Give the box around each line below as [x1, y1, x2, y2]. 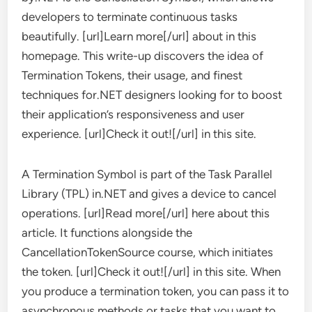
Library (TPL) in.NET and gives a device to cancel [22, 187, 277, 201]
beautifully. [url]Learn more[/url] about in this [22, 29, 257, 43]
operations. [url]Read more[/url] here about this [22, 206, 270, 220]
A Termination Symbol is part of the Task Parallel [22, 167, 273, 181]
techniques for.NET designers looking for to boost [22, 88, 283, 102]
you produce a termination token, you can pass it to [22, 284, 290, 298]
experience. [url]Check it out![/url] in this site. [22, 127, 257, 141]
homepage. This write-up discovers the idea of [22, 49, 264, 63]
